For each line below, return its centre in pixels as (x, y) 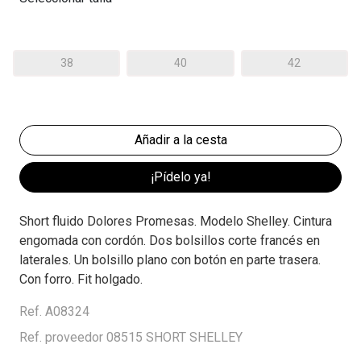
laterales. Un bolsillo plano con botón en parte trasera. (170, 260)
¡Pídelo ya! (180, 177)
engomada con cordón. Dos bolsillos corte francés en (170, 241)
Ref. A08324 (54, 312)
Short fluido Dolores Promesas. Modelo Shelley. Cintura (176, 222)
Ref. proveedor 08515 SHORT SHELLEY (131, 338)
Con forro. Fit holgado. (81, 280)
